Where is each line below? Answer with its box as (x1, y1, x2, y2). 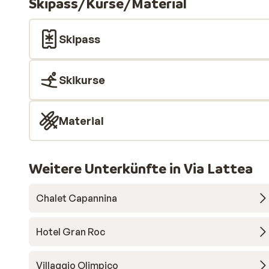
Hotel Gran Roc (36, 226, 105, 238)
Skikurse (59, 73, 105, 86)
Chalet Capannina (36, 192, 117, 204)
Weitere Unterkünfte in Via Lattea (29, 160, 253, 177)
